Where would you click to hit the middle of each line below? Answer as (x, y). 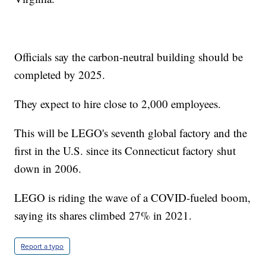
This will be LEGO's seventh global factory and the (131, 132)
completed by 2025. (60, 74)
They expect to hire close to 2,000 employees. (118, 103)
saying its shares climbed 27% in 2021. (103, 215)
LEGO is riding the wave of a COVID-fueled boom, (133, 197)
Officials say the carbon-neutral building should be (129, 56)
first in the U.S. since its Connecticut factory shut (125, 150)
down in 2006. (48, 168)
